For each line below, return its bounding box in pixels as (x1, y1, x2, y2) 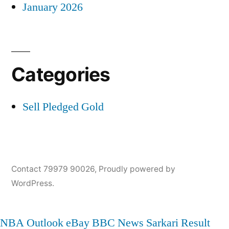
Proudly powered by (99, 164, 175, 174)
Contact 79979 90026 (11, 164, 95, 174)
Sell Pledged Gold (22, 100, 104, 114)
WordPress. (11, 178, 54, 189)
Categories (11, 63, 110, 86)
